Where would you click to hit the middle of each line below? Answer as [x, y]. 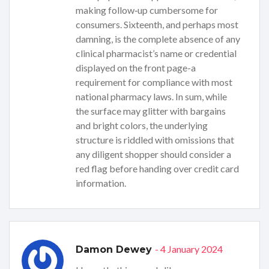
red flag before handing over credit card [157, 169]
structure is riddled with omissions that [155, 140]
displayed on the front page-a [136, 68]
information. [101, 183]
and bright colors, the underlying [142, 125]
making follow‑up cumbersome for [147, 10]
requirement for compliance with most [154, 82]
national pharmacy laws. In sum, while [151, 97]
